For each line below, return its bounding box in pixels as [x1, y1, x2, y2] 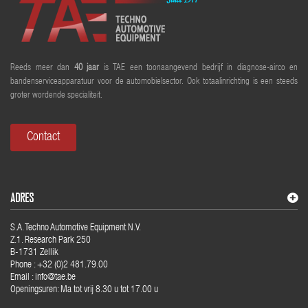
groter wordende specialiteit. [10, 91, 102, 100]
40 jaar [74, 63, 99, 73]
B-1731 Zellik [10, 247, 58, 258]
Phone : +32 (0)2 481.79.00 [10, 260, 110, 270]
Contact [27, 131, 60, 144]
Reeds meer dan [10, 63, 74, 73]
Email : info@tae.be [10, 272, 76, 283]
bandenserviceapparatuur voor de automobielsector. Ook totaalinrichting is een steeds [10, 77, 298, 87]
